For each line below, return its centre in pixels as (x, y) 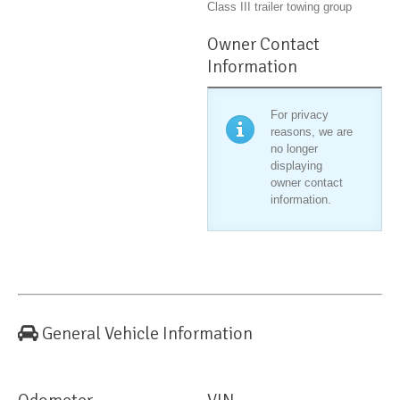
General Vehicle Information (147, 334)
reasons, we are (312, 132)
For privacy (300, 115)
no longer (295, 149)
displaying (297, 166)
